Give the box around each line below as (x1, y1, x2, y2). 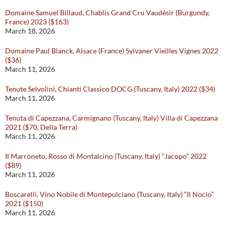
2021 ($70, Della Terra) (5, 123, 77, 132)
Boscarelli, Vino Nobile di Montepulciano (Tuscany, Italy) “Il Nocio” (5, 190, 214, 199)
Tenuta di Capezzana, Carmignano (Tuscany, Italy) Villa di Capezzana (5, 113, 218, 123)
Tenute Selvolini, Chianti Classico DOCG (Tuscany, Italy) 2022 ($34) (5, 84, 215, 94)
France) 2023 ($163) (5, 17, 69, 26)
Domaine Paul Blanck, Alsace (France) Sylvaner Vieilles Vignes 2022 (5, 46, 218, 55)
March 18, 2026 (5, 26, 55, 36)
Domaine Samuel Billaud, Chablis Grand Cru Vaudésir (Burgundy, (5, 8, 210, 17)
